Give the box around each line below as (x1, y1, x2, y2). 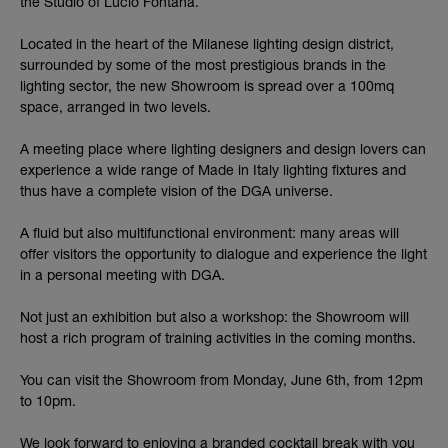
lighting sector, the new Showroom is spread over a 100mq (20, 77, 394, 94)
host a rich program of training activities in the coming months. (20, 329, 416, 346)
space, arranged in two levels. (20, 98, 211, 115)
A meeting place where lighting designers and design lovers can (20, 140, 426, 157)
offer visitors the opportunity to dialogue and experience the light (20, 245, 427, 262)
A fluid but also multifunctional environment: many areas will (20, 224, 399, 241)
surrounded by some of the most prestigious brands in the (20, 56, 386, 73)
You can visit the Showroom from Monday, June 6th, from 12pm (20, 371, 423, 388)
